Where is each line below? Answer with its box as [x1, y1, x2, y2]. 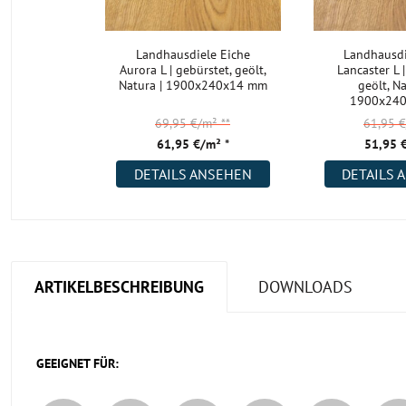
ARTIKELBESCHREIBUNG [34, 275, 204, 297]
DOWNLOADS [258, 275, 353, 297]
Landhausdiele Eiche [135, 46, 250, 63]
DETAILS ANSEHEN [133, 165, 252, 183]
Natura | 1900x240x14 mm [118, 77, 267, 93]
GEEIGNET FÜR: [36, 355, 119, 372]
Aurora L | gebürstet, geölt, [119, 62, 266, 78]
